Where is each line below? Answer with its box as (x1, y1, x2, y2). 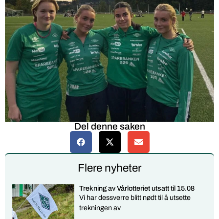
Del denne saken (74, 121, 145, 131)
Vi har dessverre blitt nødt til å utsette (79, 193, 191, 201)
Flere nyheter (78, 161, 141, 174)
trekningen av (79, 203, 121, 212)
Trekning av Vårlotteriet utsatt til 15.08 (79, 184, 195, 192)
